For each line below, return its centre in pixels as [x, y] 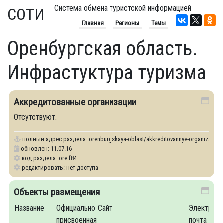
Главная [93, 23]
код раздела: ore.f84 [49, 158]
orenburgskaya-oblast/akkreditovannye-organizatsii [154, 139]
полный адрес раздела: [55, 139]
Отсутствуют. [35, 117]
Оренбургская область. [103, 49]
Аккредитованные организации [75, 102]
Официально [76, 208]
